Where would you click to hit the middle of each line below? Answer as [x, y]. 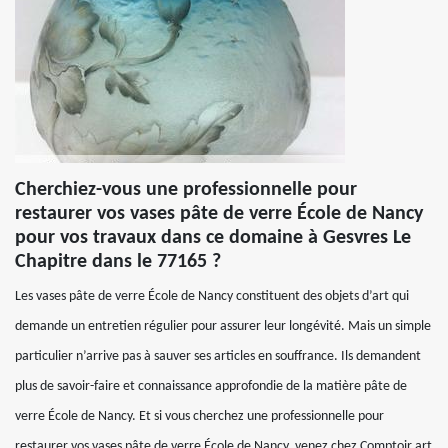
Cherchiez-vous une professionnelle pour [186, 190]
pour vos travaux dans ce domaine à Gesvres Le [213, 238]
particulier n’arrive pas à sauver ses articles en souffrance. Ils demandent [218, 356]
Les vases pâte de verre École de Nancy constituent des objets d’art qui [212, 296]
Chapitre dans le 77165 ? [118, 262]
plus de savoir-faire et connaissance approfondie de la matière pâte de [211, 386]
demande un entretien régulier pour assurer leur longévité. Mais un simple [223, 326]
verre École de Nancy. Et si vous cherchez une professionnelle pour [199, 416]
